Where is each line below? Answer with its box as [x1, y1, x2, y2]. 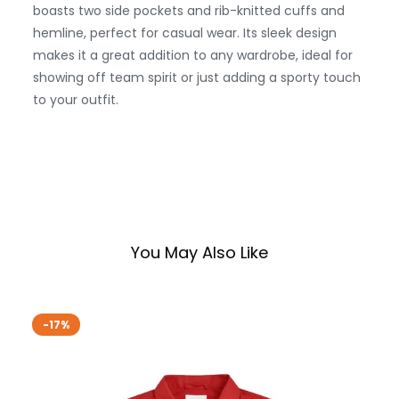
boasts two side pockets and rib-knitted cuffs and [33, 2, 345, 20]
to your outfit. [33, 91, 118, 110]
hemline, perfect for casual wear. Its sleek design [33, 24, 337, 43]
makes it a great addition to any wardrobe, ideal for [33, 46, 353, 65]
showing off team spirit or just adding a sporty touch [33, 69, 361, 87]
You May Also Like [131, 241, 268, 265]
